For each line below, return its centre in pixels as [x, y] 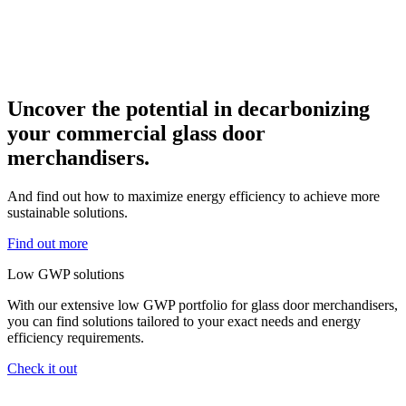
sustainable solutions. [68, 213]
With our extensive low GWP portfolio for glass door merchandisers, [203, 305]
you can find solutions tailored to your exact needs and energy [184, 322]
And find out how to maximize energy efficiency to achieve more [193, 197]
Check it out [42, 369]
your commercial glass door [136, 134]
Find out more [48, 244]
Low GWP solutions [66, 275]
